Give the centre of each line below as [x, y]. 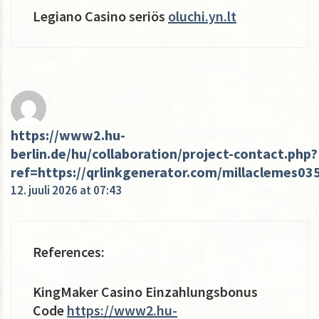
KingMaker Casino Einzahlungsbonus [145, 291]
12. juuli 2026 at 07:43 [66, 190]
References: [69, 251]
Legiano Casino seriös [100, 16]
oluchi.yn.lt [202, 16]
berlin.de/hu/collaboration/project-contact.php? [164, 153]
